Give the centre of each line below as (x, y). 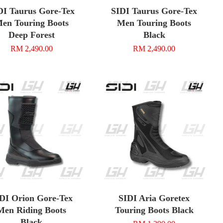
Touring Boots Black (154, 210)
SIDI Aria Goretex (154, 198)
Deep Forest (31, 35)
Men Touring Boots (154, 23)
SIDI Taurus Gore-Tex (154, 11)
